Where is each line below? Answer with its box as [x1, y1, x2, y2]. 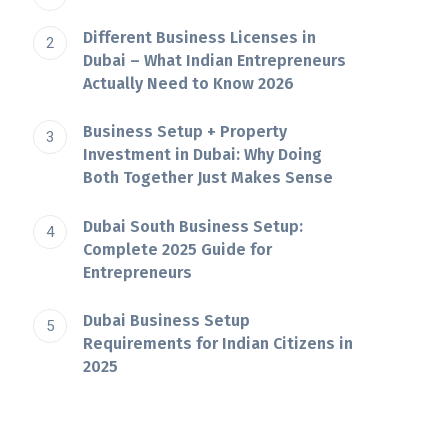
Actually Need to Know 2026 [83, 73, 295, 93]
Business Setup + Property [83, 122, 288, 142]
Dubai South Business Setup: [83, 216, 304, 236]
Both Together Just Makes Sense [83, 168, 334, 188]
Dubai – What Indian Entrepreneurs [83, 50, 347, 70]
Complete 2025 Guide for [83, 239, 273, 259]
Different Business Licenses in [83, 27, 317, 47]
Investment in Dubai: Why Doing [83, 145, 323, 165]
